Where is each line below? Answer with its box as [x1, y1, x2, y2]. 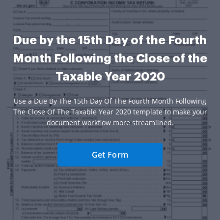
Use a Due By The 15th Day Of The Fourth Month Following [14, 96, 206, 106]
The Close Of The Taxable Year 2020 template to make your [13, 107, 207, 116]
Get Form [91, 149, 129, 160]
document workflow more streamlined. [46, 117, 174, 127]
